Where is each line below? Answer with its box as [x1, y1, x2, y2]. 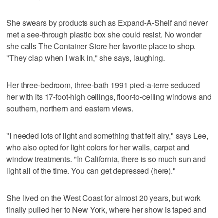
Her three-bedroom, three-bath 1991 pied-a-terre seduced [6, 79, 200, 91]
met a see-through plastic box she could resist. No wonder [6, 28, 202, 40]
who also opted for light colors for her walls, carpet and [6, 141, 190, 153]
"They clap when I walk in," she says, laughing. [6, 52, 165, 63]
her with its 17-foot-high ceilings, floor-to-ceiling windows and [6, 91, 212, 102]
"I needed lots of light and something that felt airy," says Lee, [6, 129, 208, 141]
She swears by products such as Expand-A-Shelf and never [6, 17, 208, 28]
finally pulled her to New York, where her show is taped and [6, 203, 207, 215]
